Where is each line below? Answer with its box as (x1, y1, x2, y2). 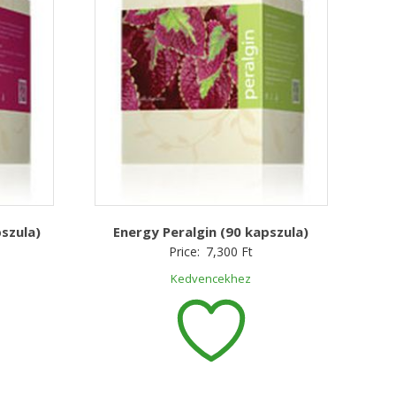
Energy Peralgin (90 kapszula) (113, 222, 309, 240)
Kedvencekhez (171, 270, 252, 286)
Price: (169, 242, 204, 260)
